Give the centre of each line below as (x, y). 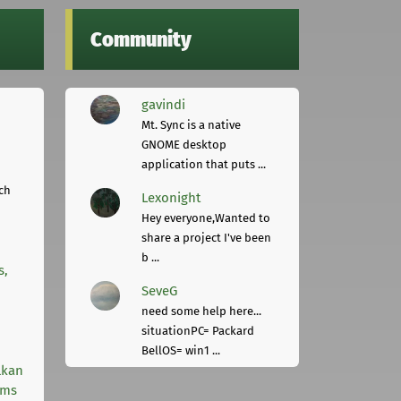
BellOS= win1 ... (181, 350)
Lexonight (171, 197)
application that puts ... (204, 164)
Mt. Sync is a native (192, 124)
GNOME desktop (184, 144)
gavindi (164, 104)
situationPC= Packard (198, 330)
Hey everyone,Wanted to (206, 218)
